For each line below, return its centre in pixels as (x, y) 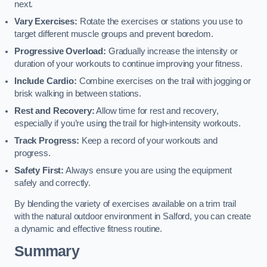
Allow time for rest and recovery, (156, 111)
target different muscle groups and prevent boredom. (114, 34)
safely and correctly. (52, 183)
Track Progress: (47, 140)
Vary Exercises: (46, 21)
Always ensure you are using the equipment (148, 170)
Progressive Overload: (60, 51)
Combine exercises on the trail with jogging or (164, 81)
